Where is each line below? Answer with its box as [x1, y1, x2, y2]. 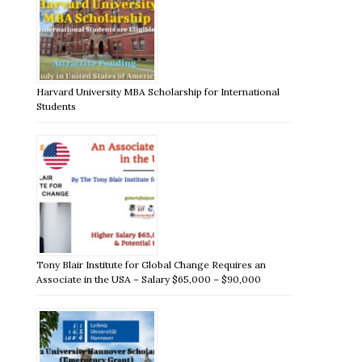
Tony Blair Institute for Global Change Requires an [36, 258, 267, 271]
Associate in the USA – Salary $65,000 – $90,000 [36, 272, 262, 285]
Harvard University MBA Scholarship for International [36, 85, 280, 98]
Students [36, 99, 77, 112]
